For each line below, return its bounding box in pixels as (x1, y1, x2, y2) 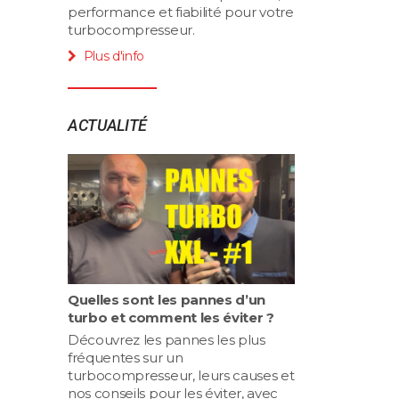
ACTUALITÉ (68, 115, 148, 134)
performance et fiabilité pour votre (68, 3, 294, 20)
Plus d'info (83, 47, 145, 64)
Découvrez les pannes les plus (68, 330, 265, 348)
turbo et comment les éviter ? (68, 308, 274, 326)
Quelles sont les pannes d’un (68, 290, 266, 308)
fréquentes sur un (68, 348, 183, 366)
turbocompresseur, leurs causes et (68, 366, 295, 384)
